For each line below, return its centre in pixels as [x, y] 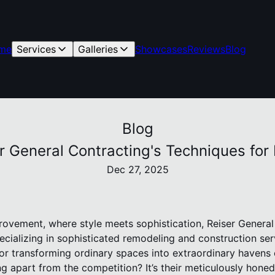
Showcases [161, 49]
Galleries [98, 49]
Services [36, 49]
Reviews [206, 49]
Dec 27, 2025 [137, 169]
